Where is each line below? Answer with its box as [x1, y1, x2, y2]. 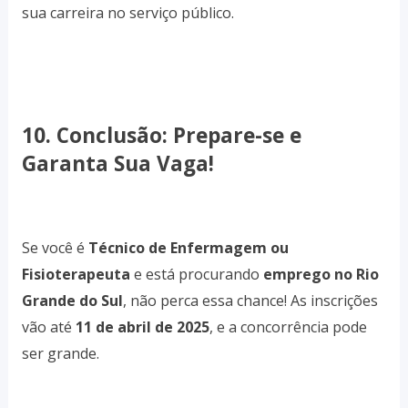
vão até [21, 316, 76, 337]
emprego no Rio [262, 263, 379, 284]
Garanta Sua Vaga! [21, 148, 214, 178]
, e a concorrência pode [209, 316, 367, 337]
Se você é [21, 237, 88, 258]
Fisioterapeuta [21, 263, 130, 284]
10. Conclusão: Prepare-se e [21, 120, 301, 149]
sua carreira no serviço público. [21, 3, 234, 24]
